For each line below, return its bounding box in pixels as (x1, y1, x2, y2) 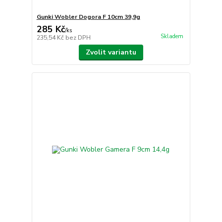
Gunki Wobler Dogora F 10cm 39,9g (36, 12, 140, 21)
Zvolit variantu (85, 47, 136, 57)
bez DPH (65, 33, 91, 42)
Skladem (160, 32, 183, 40)
